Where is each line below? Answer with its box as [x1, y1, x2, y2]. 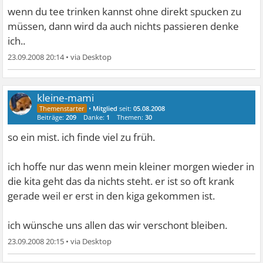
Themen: [117, 112, 146, 122]
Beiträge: [37, 112, 66, 122]
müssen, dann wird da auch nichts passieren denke [8, 19, 240, 33]
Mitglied [93, 103, 118, 113]
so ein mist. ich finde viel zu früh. [8, 130, 156, 144]
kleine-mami [37, 90, 95, 104]
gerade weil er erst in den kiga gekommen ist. [8, 188, 215, 203]
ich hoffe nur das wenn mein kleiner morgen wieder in [8, 159, 255, 173]
